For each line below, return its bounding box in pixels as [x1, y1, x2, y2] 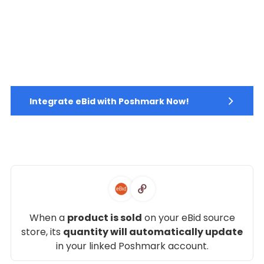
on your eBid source [141, 210, 235, 225]
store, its [21, 225, 63, 239]
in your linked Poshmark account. [55, 239, 209, 253]
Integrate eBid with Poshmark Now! [29, 95, 189, 107]
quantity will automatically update [63, 225, 243, 239]
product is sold [67, 210, 142, 225]
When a [29, 210, 67, 225]
